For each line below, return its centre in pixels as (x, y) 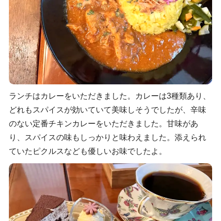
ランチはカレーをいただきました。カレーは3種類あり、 (110, 96)
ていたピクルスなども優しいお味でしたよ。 (88, 151)
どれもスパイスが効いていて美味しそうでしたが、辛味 (107, 110)
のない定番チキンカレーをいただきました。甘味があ (103, 123)
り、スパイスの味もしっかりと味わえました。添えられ (107, 137)
